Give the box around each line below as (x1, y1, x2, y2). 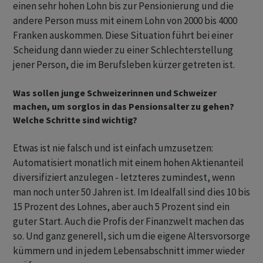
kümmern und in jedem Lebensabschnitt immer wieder (13, 244, 245, 258)
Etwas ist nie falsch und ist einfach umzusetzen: (13, 141, 213, 155)
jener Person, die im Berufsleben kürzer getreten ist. (13, 58, 237, 72)
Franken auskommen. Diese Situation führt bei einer (13, 29, 233, 42)
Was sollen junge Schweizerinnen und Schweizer (13, 87, 217, 99)
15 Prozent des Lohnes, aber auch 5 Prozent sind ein (13, 200, 230, 214)
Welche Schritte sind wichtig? (13, 114, 137, 126)
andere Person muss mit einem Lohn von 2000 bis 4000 (13, 14, 237, 28)
